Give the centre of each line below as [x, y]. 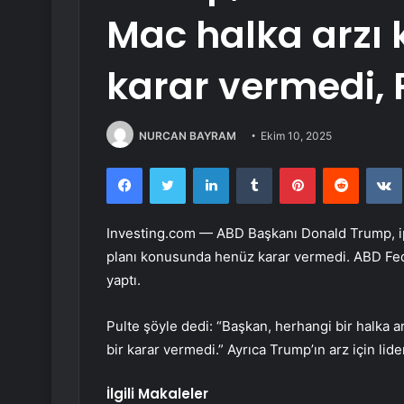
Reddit [376, 167]
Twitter [205, 167]
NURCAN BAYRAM [188, 136]
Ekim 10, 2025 [296, 136]
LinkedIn [252, 167]
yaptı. [124, 280]
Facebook [169, 167]
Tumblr [290, 167]
